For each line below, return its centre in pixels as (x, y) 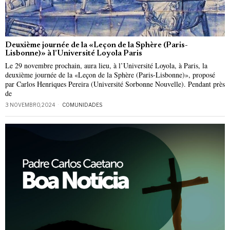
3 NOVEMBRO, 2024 (30, 105)
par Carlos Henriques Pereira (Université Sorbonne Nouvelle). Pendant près (115, 84)
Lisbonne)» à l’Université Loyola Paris (74, 54)
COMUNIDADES (82, 105)
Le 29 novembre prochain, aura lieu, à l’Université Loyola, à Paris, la (106, 66)
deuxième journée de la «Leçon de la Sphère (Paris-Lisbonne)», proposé (110, 75)
